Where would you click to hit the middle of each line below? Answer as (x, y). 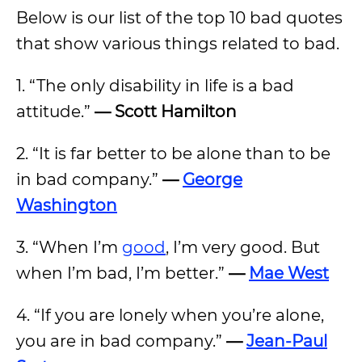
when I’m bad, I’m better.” (122, 273)
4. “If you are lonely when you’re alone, (170, 315)
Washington (67, 205)
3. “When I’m (69, 247)
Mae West (289, 273)
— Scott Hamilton (166, 112)
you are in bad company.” (121, 341)
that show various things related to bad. (180, 44)
